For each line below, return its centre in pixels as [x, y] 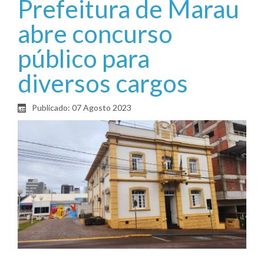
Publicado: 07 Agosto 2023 [82, 108]
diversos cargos [103, 83]
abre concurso [95, 34]
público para [84, 59]
